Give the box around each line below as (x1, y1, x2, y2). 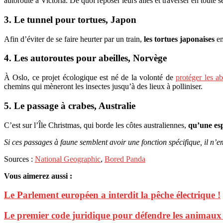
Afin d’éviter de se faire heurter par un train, (4, 34, 144, 43)
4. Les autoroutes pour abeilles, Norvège (4, 53, 167, 64)
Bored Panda (105, 154, 145, 163)
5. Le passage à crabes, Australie (4, 100, 135, 111)
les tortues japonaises (144, 34, 215, 43)
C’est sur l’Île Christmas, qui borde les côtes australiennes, (4, 120, 188, 129)
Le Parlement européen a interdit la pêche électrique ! (4, 190, 221, 201)
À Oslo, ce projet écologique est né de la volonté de (4, 73, 176, 82)
